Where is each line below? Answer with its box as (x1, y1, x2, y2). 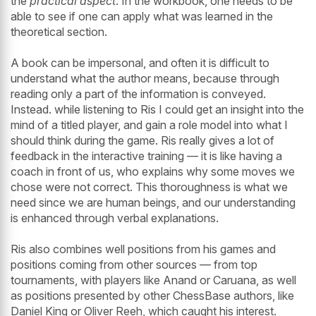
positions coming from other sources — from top (11, 257, 257, 272)
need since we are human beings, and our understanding (11, 195, 296, 209)
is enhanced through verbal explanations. (11, 210, 219, 225)
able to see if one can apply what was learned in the (11, 8, 273, 23)
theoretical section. (11, 24, 107, 39)
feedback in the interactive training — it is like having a (11, 148, 282, 163)
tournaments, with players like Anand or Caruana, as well (11, 272, 296, 287)
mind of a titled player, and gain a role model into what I (11, 117, 288, 132)
